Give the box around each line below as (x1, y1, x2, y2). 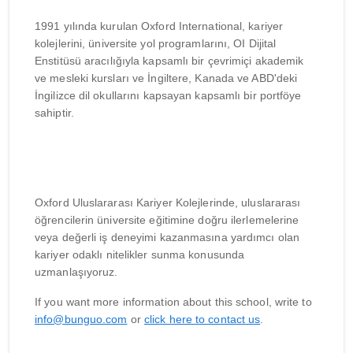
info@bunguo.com (35, 312, 128, 325)
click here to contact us (143, 312, 261, 325)
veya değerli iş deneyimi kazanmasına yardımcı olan (35, 230, 300, 243)
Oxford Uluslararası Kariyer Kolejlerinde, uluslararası (35, 195, 301, 209)
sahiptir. (35, 106, 74, 119)
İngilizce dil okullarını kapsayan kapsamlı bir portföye (35, 88, 302, 102)
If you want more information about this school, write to (35, 295, 312, 308)
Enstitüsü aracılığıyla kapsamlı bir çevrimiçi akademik (35, 54, 304, 67)
